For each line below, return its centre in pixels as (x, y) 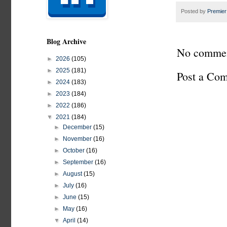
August (73, 174)
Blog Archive (66, 41)
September (79, 162)
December (78, 127)
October (75, 150)
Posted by (194, 11)
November (78, 139)
